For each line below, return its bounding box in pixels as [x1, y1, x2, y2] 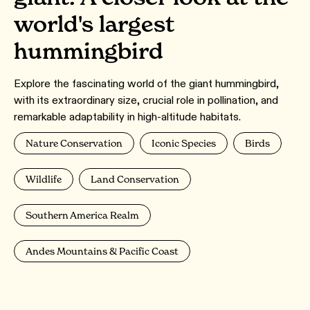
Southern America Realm [26, 209, 139, 221]
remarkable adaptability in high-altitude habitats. [14, 110, 241, 123]
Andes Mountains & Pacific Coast [26, 245, 179, 257]
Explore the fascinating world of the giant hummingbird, [14, 77, 279, 90]
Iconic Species [152, 137, 216, 149]
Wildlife [26, 173, 62, 185]
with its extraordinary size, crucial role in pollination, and [14, 93, 278, 107]
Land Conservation [91, 173, 179, 185]
